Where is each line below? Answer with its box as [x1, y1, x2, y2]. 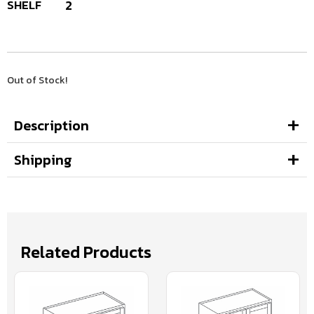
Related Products [21, 239, 151, 264]
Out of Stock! [7, 72, 67, 88]
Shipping [14, 149, 72, 170]
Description [14, 114, 89, 136]
